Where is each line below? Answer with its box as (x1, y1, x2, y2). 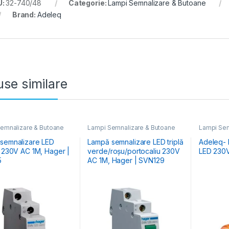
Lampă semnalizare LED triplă (87, 137, 184, 146)
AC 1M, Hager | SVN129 (87, 155, 165, 165)
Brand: (12, 10, 37, 19)
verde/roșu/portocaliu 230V (87, 146, 180, 155)
